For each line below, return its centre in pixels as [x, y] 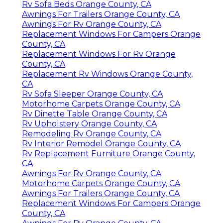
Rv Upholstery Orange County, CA [89, 123]
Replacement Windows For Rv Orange [99, 54]
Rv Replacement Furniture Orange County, [109, 153]
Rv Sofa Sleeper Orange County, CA [92, 94]
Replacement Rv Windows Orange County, [107, 74]
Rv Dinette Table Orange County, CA [95, 113]
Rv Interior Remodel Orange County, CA [101, 143]
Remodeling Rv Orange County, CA [92, 133]
